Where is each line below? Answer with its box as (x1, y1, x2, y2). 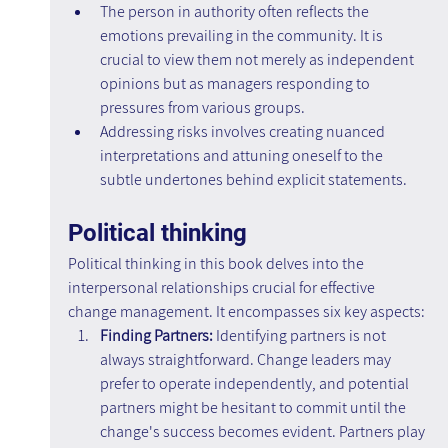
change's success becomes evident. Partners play (99, 421, 428, 443)
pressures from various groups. (99, 97, 305, 119)
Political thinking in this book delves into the (67, 253, 367, 275)
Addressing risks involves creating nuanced (99, 121, 388, 143)
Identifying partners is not (215, 325, 389, 347)
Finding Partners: (99, 325, 216, 347)
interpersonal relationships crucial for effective (67, 277, 378, 299)
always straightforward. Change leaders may (99, 349, 394, 371)
